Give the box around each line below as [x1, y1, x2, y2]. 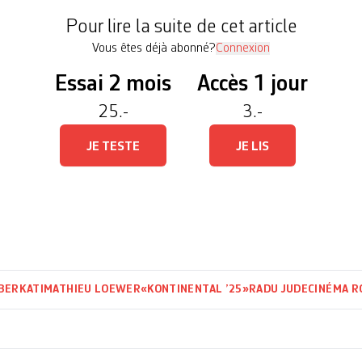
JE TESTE [86, 141, 140, 154]
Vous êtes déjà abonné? [92, 42, 216, 55]
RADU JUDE [248, 284, 309, 295]
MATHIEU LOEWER [44, 284, 141, 295]
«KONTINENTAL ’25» [141, 284, 249, 295]
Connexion [216, 42, 270, 55]
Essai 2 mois [54, 74, 171, 96]
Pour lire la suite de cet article [65, 18, 297, 37]
